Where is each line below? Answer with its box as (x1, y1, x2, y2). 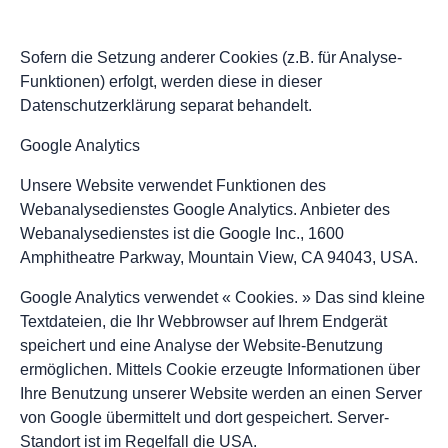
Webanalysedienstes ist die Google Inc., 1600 (20, 225, 344, 243)
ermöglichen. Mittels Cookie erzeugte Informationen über (20, 361, 420, 379)
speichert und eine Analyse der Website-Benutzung (20, 337, 383, 355)
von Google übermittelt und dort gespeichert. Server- (20, 409, 389, 427)
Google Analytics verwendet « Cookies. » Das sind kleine (20, 289, 425, 307)
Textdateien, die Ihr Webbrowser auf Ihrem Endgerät (20, 313, 387, 331)
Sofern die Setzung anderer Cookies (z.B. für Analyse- (20, 49, 402, 67)
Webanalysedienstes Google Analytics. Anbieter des (20, 201, 390, 219)
